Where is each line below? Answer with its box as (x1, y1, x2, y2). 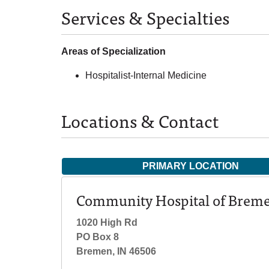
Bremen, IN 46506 (76, 246, 156, 256)
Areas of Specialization (61, 46, 166, 56)
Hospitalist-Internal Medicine (85, 70, 207, 80)
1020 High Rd (76, 217, 138, 228)
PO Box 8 (76, 232, 119, 242)
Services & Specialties (61, 3, 229, 31)
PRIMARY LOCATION (142, 161, 239, 171)
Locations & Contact (61, 106, 219, 134)
